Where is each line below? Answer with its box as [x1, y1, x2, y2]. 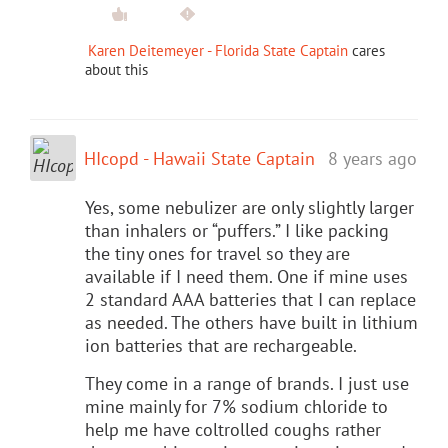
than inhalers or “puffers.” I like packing [85, 218, 389, 242]
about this [85, 59, 148, 79]
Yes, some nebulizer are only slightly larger [85, 195, 414, 219]
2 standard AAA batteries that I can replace [85, 287, 416, 311]
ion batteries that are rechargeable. [85, 333, 357, 357]
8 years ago [328, 146, 417, 170]
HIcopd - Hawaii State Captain [84, 146, 315, 170]
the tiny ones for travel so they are [85, 241, 350, 265]
